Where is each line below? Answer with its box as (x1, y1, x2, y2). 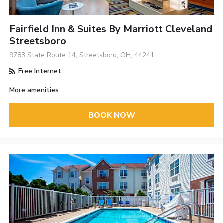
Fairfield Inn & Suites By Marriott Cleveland (9, 22, 213, 36)
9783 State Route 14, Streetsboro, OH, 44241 (9, 50, 155, 60)
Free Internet (16, 66, 62, 76)
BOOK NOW (88, 110, 135, 121)
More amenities (9, 85, 59, 95)
